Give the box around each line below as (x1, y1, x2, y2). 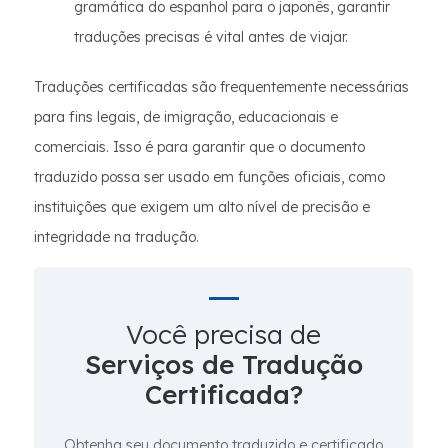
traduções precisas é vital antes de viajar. (74, 28, 348, 46)
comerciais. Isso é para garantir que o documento (34, 138, 365, 156)
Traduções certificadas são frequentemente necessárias (34, 78, 409, 96)
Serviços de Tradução (84, 348, 363, 381)
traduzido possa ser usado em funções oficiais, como (34, 168, 385, 186)
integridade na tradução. (34, 228, 199, 246)
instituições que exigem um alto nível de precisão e (34, 198, 370, 216)
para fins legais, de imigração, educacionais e (34, 108, 338, 126)
